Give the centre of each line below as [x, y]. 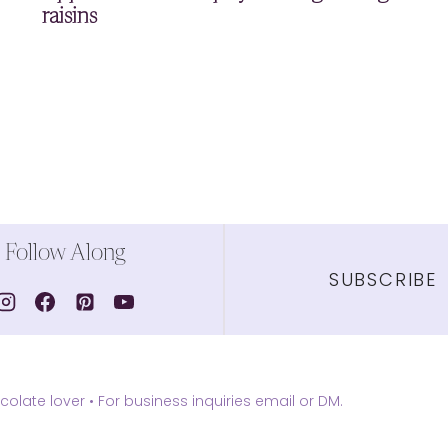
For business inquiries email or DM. [218, 400]
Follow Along [65, 254]
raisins [70, 18]
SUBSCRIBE [383, 279]
